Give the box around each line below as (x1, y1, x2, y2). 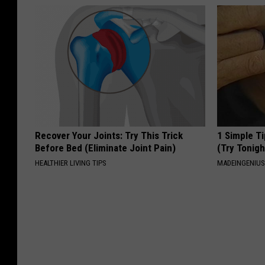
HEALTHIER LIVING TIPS (35, 159, 106, 168)
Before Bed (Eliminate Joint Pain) (35, 142, 176, 154)
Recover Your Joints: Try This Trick (35, 130, 183, 142)
